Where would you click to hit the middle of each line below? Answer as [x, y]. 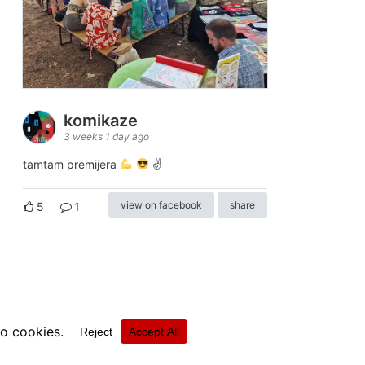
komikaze [103, 120]
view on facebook [161, 204]
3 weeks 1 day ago [106, 136]
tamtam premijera [71, 164]
